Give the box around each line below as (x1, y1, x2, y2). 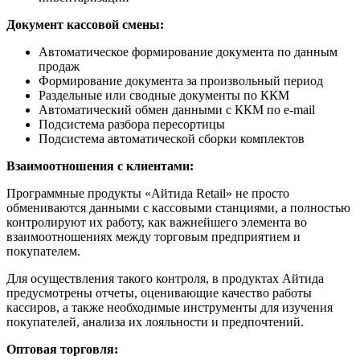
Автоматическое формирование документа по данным (39, 45, 337, 59)
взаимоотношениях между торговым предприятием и (6, 230, 301, 244)
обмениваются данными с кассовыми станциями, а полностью (6, 201, 350, 215)
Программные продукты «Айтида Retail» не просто (6, 186, 289, 201)
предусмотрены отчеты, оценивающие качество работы (6, 286, 312, 301)
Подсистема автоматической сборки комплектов (39, 132, 305, 146)
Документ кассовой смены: (6, 18, 164, 32)
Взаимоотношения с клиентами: (6, 159, 194, 174)
